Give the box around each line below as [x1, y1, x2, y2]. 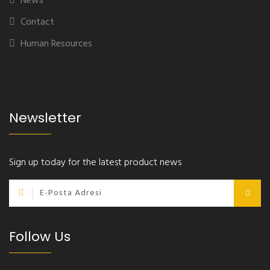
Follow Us [9, 227, 71, 246]
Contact [20, 14, 54, 30]
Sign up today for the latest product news [9, 155, 181, 171]
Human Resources [20, 36, 92, 52]
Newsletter [9, 108, 81, 127]
